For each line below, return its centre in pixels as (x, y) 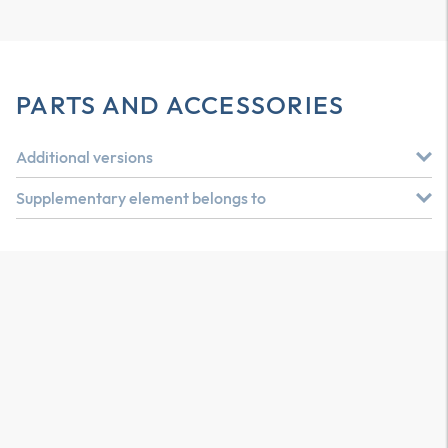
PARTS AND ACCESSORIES (180, 105)
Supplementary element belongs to (141, 198)
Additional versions (84, 157)
